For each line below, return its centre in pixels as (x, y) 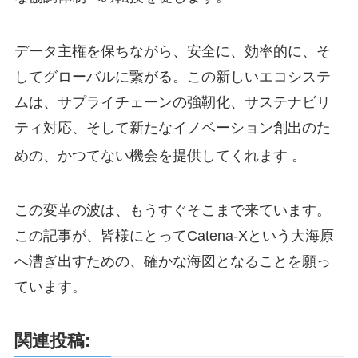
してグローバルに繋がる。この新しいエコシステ (172, 77)
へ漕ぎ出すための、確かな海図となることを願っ (172, 261)
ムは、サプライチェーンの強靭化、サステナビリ (172, 103)
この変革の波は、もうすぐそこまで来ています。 (172, 210)
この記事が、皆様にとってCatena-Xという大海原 (174, 235)
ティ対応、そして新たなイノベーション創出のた (172, 128)
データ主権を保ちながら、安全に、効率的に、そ (172, 52)
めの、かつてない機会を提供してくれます (153, 156)
